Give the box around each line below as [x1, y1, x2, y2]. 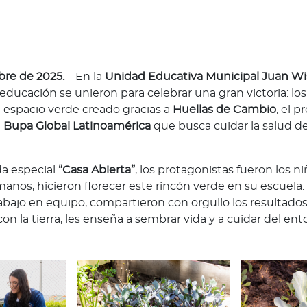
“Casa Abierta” [58, 164, 135, 175]
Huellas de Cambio [173, 103, 276, 115]
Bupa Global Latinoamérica [3, 120, 153, 132]
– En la [64, 71, 105, 82]
